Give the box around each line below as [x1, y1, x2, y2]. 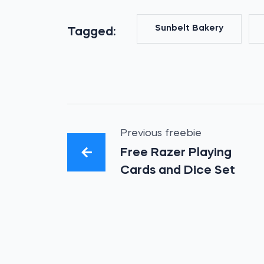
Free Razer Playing [120, 147, 232, 159]
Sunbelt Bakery [155, 24, 224, 33]
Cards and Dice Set [120, 164, 236, 177]
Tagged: [67, 26, 116, 38]
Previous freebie [120, 128, 202, 138]
